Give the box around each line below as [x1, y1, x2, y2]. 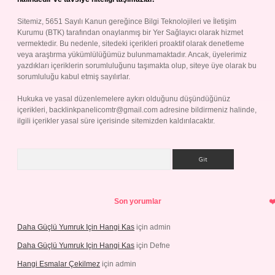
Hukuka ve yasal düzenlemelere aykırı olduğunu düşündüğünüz [17, 95, 230, 103]
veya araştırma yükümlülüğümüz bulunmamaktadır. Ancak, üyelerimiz [17, 50, 247, 59]
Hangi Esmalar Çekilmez [17, 260, 100, 268]
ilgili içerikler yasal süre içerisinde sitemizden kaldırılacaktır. [17, 117, 215, 125]
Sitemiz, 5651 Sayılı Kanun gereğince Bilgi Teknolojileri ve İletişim [17, 17, 236, 26]
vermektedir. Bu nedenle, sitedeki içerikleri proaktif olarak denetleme [17, 39, 244, 48]
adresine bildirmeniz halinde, [158, 106, 257, 114]
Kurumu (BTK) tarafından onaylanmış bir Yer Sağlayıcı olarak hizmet [17, 28, 243, 37]
